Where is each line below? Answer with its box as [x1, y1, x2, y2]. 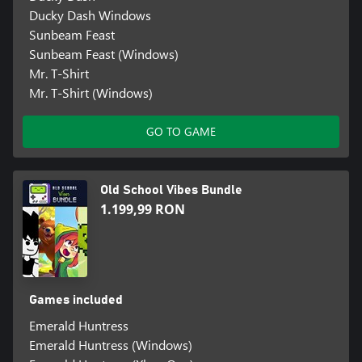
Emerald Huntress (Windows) [28, 336, 192, 354]
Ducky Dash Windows [28, 6, 151, 24]
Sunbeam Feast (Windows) [28, 45, 179, 63]
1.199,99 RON [100, 200, 185, 219]
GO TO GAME [146, 124, 216, 140]
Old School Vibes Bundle [100, 183, 242, 197]
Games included [28, 293, 123, 307]
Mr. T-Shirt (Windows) [28, 84, 153, 102]
